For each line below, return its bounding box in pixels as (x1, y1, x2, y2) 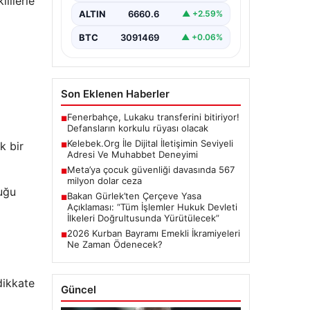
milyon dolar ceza (66, 174, 142, 186)
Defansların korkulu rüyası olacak (66, 122, 208, 134)
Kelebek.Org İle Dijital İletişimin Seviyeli (66, 137, 233, 149)
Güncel (60, 282, 96, 296)
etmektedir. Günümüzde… (76, 12, 189, 24)
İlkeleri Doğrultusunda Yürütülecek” (66, 212, 219, 224)
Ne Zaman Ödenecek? (66, 238, 163, 250)
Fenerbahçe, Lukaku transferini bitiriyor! (66, 111, 239, 122)
